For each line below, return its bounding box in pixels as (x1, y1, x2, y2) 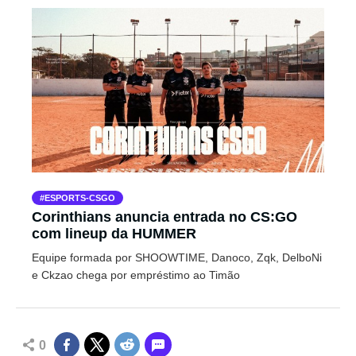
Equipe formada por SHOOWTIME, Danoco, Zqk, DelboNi (32, 251, 322, 264)
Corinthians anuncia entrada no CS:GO (32, 209, 297, 225)
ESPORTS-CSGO (44, 193, 115, 203)
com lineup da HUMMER (32, 226, 196, 242)
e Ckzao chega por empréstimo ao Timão (32, 269, 240, 281)
